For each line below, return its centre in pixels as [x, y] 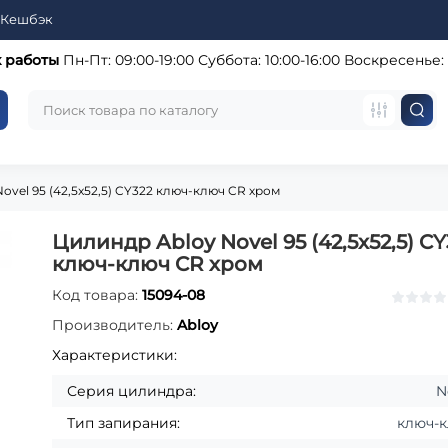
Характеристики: [115, 355]
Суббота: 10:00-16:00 [266, 60]
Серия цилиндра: [132, 391]
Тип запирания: [124, 423]
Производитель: [115, 325]
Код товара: [97, 295]
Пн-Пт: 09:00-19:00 [126, 60]
